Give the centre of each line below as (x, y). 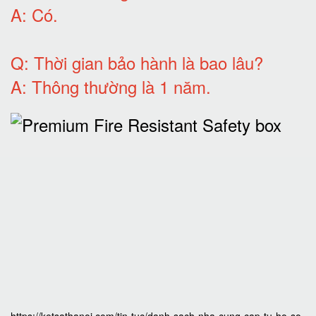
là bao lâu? (220, 62)
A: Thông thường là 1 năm (108, 86)
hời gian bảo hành (111, 62)
